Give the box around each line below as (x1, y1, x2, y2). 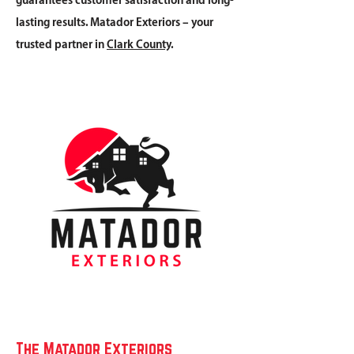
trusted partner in (16, 39, 107, 51)
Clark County (107, 39, 171, 51)
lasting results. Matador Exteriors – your (16, 17, 213, 29)
